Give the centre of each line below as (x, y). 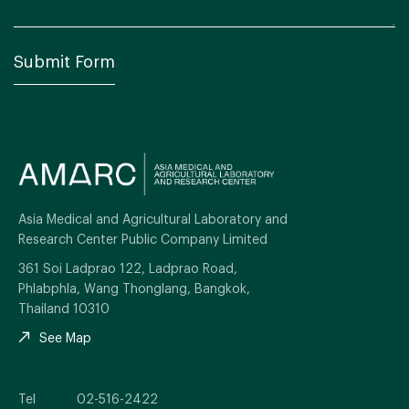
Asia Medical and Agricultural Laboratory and (153, 219)
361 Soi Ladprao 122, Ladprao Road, (128, 268)
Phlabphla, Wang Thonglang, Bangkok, (134, 288)
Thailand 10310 (64, 309)
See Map (65, 338)
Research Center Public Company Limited (143, 239)
